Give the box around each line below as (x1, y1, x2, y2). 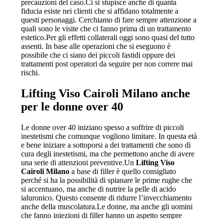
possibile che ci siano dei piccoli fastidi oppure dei (21, 51, 175, 60)
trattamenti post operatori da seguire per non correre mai (21, 60, 193, 68)
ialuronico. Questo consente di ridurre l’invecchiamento (21, 193, 192, 202)
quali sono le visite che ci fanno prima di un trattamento (21, 24, 191, 33)
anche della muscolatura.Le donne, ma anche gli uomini (21, 202, 193, 211)
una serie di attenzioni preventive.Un (21, 158, 136, 167)
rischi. (21, 68, 40, 77)
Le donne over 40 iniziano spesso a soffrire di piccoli (21, 123, 184, 131)
